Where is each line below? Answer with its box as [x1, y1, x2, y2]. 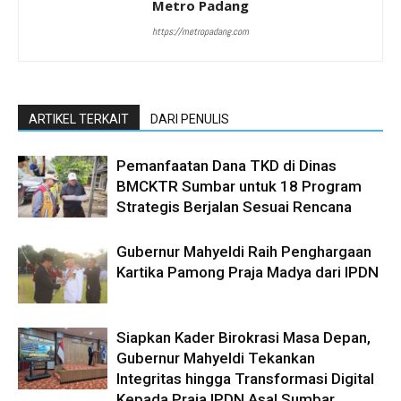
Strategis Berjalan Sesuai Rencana [116, 198, 352, 217]
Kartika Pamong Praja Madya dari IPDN [116, 263, 379, 282]
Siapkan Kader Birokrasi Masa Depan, [116, 328, 371, 347]
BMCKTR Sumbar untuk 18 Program [116, 177, 362, 196]
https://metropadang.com [152, 25, 249, 38]
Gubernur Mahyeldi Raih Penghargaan [116, 243, 371, 261]
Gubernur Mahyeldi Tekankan [116, 349, 315, 368]
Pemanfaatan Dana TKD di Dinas [116, 157, 337, 175]
